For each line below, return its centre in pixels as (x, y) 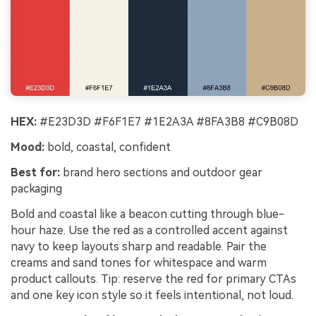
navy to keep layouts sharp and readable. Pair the (139, 246)
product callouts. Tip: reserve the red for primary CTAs (153, 279)
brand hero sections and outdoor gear (161, 172)
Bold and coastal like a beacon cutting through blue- (147, 214)
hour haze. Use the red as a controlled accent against (149, 230)
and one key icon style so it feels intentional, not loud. (152, 295)
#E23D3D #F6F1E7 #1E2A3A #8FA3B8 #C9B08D (168, 122)
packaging (36, 188)
